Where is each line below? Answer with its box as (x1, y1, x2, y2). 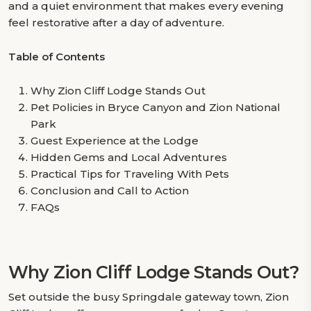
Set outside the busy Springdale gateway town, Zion (8, 290, 289, 303)
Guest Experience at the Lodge (31, 134, 199, 147)
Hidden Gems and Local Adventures (31, 151, 227, 164)
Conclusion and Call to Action (31, 184, 189, 197)
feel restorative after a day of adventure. (8, 16, 224, 29)
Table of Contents (8, 50, 105, 63)
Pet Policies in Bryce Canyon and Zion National (31, 101, 280, 114)
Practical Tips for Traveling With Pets (31, 167, 229, 180)
